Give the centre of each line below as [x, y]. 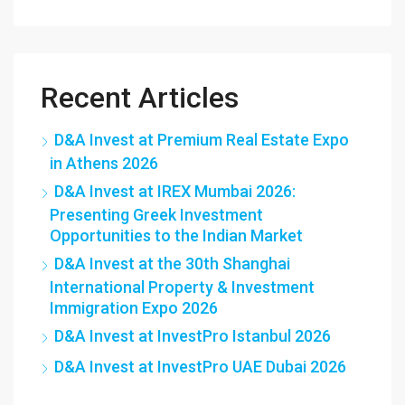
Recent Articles [140, 97]
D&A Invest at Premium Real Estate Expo [202, 139]
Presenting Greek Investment [156, 214]
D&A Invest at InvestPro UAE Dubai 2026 [200, 366]
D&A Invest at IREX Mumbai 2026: [175, 191]
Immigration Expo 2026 [134, 307]
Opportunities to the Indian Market [176, 235]
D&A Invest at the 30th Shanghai [172, 263]
